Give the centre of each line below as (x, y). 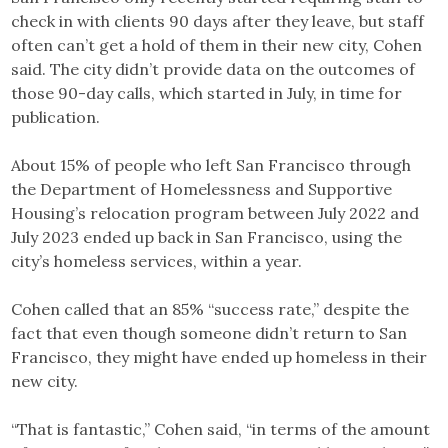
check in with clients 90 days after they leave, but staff (218, 20)
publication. (58, 116)
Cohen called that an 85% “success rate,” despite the (210, 308)
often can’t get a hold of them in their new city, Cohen (217, 44)
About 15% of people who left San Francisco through (211, 164)
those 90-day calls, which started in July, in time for (207, 92)
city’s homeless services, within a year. (159, 260)
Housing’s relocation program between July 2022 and (215, 212)
